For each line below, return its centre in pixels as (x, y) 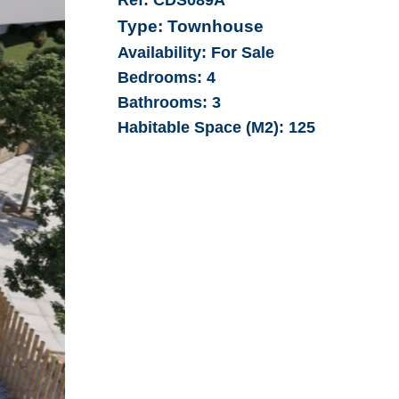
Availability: (163, 52)
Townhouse (214, 25)
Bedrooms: (160, 77)
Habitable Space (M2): (204, 127)
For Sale (241, 52)
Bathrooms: (163, 102)
